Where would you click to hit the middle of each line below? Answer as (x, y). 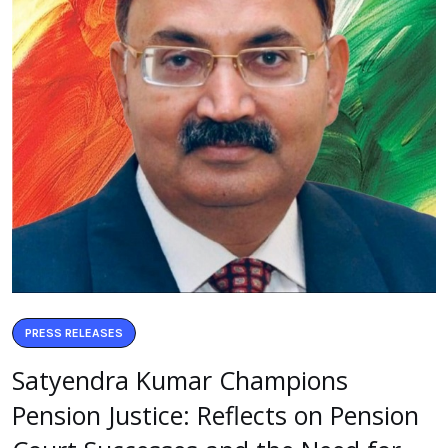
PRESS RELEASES (74, 333)
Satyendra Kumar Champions (180, 380)
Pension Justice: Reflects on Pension (215, 415)
